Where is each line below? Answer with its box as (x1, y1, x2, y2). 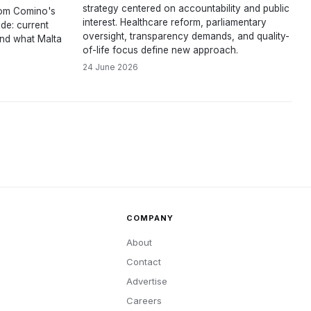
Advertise (126, 276, 167, 287)
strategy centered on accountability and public (83, 3, 289, 14)
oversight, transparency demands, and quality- (83, 31, 289, 42)
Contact (126, 256, 161, 267)
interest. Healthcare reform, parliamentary (83, 17, 267, 28)
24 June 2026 (83, 62, 138, 72)
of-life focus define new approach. (83, 44, 238, 56)
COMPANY (126, 213, 174, 223)
